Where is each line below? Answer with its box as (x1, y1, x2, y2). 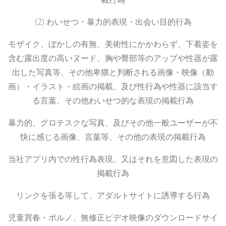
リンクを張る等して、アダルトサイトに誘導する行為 (16, 189, 210, 201)
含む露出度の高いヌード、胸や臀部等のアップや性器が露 (8, 52, 218, 64)
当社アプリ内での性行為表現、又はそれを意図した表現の (8, 153, 218, 164)
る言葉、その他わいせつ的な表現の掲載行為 (32, 94, 194, 106)
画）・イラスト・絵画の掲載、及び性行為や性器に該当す (8, 80, 218, 92)
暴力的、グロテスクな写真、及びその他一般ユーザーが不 (8, 117, 218, 128)
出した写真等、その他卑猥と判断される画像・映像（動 (12, 66, 214, 78)
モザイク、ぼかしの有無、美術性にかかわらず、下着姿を (8, 38, 218, 49)
